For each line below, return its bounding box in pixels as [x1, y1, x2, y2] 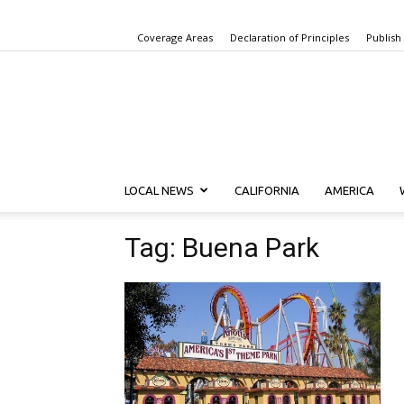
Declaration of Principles [230, 31, 349, 44]
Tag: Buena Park [124, 232, 319, 263]
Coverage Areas [137, 31, 213, 44]
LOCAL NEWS [124, 184, 194, 197]
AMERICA [325, 184, 374, 197]
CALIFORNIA [234, 184, 299, 197]
